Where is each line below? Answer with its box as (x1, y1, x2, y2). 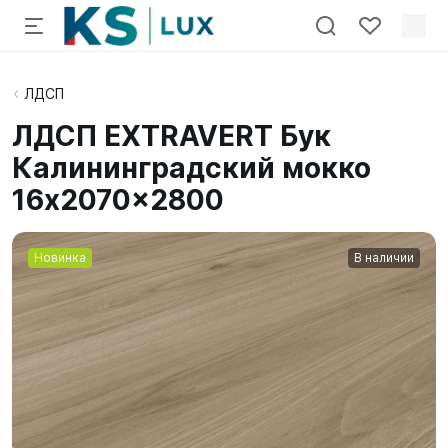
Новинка (34, 250, 86, 265)
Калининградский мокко (12, 151, 371, 185)
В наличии (354, 250, 414, 265)
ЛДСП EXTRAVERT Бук (12, 119, 331, 153)
